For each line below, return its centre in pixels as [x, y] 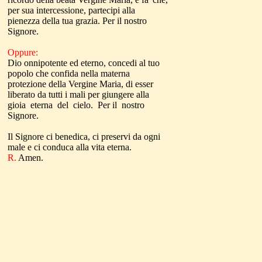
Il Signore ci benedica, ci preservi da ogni [84, 137]
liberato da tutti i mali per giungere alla [78, 94]
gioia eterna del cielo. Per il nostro [77, 105]
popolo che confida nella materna [69, 73]
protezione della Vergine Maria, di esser [80, 84]
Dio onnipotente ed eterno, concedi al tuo [84, 63]
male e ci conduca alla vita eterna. [70, 147]
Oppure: [23, 52]
